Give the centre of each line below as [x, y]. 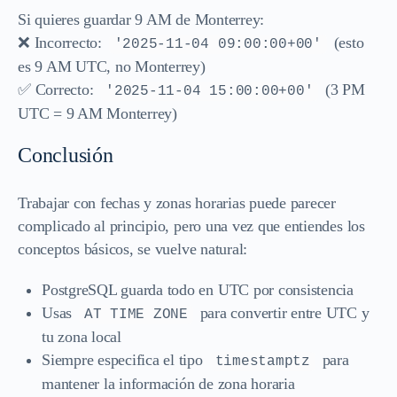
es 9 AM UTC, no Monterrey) [112, 66]
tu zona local [82, 336]
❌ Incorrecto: [62, 42]
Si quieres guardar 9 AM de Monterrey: [141, 19]
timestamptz [262, 361]
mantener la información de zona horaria [168, 383]
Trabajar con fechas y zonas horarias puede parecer [177, 202]
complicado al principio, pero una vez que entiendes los [191, 226]
